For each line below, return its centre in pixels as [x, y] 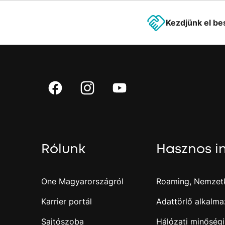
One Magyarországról [82, 181]
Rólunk [63, 149]
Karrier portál [67, 201]
